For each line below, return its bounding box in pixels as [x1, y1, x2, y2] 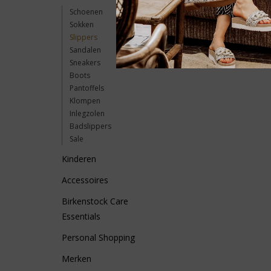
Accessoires [62, 174, 108, 186]
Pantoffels [70, 83, 104, 93]
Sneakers [70, 57, 100, 68]
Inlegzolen [70, 108, 105, 119]
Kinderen [62, 153, 96, 165]
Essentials [62, 211, 100, 222]
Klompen [70, 96, 100, 106]
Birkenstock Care [62, 195, 128, 207]
